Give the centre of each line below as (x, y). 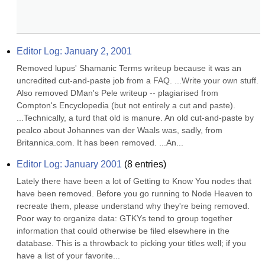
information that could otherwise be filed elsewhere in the (123, 231)
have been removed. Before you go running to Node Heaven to (135, 193)
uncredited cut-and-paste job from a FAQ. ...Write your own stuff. (138, 80)
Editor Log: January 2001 (69, 164)
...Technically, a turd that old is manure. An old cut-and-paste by (135, 118)
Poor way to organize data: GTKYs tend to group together (125, 218)
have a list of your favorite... (68, 256)
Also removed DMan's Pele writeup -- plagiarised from (117, 93)
